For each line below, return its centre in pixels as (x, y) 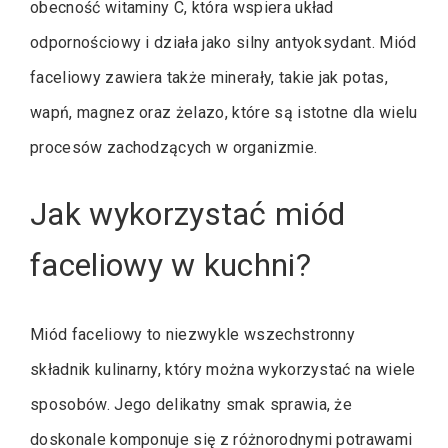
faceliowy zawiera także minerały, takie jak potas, (209, 78)
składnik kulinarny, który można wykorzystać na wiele (223, 369)
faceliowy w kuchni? (171, 265)
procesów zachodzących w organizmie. (174, 148)
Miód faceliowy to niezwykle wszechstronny (193, 334)
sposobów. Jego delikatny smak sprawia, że (191, 404)
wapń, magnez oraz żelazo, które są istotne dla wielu (224, 113)
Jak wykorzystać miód (188, 214)
